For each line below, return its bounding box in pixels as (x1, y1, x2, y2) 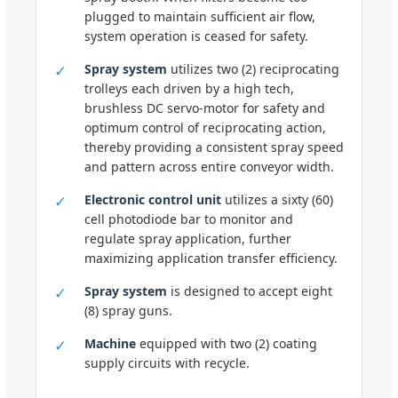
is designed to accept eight (167, 283, 332, 299)
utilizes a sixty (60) (221, 191, 333, 208)
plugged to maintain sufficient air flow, (84, 8, 315, 25)
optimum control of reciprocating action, (84, 119, 326, 136)
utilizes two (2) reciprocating (167, 60, 339, 77)
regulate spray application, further (84, 230, 291, 247)
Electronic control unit (84, 191, 221, 208)
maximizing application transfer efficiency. (84, 250, 338, 267)
